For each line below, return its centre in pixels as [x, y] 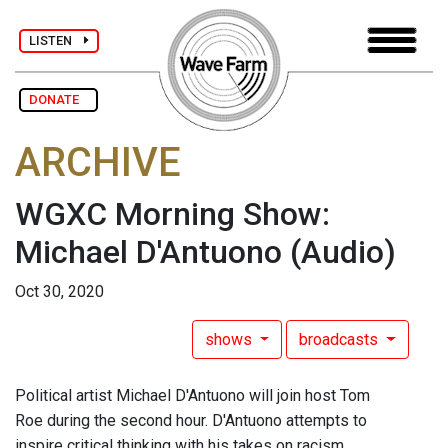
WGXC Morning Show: [172, 214]
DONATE [58, 99]
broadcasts [341, 340]
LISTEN [56, 40]
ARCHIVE [98, 163]
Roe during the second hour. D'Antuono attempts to [191, 421]
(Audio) [343, 252]
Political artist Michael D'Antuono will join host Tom [192, 396]
